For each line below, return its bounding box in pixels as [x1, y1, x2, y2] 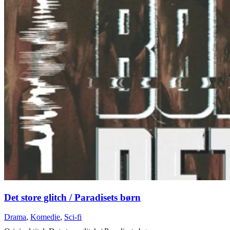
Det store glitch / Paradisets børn [4, 191, 141, 203]
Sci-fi [64, 213, 82, 222]
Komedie [30, 213, 60, 222]
